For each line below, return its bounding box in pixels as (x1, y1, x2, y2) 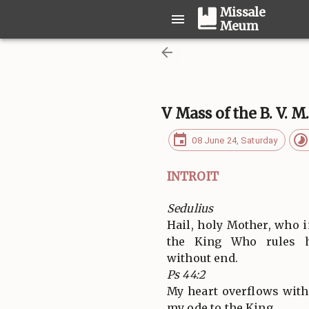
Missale (220, 5, 266, 20)
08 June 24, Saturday (192, 134, 278, 146)
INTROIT (167, 168, 219, 184)
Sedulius (167, 201, 214, 215)
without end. (167, 250, 238, 265)
